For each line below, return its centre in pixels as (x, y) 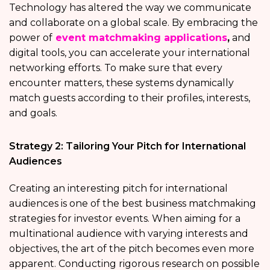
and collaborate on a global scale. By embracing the (133, 22)
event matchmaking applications (141, 37)
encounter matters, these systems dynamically (121, 83)
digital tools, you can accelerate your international (130, 52)
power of (31, 37)
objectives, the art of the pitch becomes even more (132, 248)
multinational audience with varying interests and (129, 233)
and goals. (33, 113)
